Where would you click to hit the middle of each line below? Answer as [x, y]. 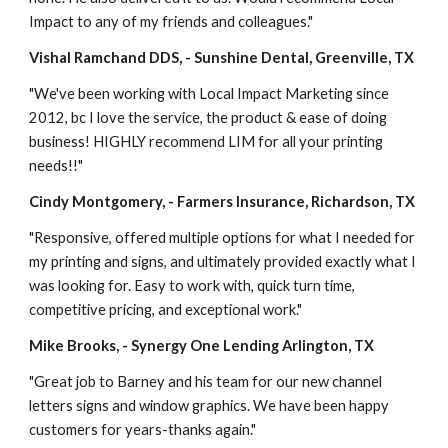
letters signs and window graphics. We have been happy [209, 405]
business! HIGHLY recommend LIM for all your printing [206, 141]
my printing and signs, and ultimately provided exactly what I [223, 261]
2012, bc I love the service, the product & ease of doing [208, 117]
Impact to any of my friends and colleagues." [171, 21]
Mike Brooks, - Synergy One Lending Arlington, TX [202, 345]
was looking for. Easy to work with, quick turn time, [192, 285]
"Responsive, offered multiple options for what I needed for [222, 237]
